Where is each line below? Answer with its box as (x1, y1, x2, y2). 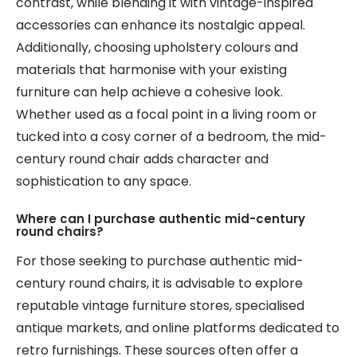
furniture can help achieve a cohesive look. (16, 83, 283, 101)
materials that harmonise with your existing (16, 61, 287, 79)
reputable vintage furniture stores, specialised (16, 296, 304, 315)
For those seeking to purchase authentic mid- (16, 252, 304, 270)
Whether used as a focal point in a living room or (16, 105, 317, 124)
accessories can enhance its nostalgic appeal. (16, 16, 305, 34)
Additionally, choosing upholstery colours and (16, 38, 298, 57)
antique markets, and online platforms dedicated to (16, 319, 339, 337)
